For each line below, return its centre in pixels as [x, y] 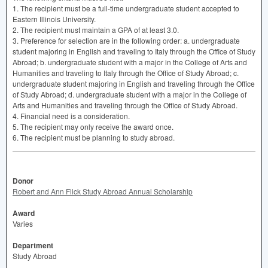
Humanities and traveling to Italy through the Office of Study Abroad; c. [126, 72]
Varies [23, 223]
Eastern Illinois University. [54, 19]
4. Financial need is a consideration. [71, 115]
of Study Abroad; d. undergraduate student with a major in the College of [130, 94]
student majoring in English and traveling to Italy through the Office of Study [134, 51]
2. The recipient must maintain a [65, 29]
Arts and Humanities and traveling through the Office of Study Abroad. [125, 105]
